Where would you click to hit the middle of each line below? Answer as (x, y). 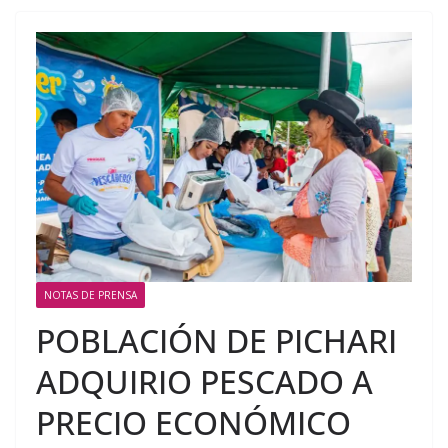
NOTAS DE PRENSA (90, 294)
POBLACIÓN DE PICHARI (216, 340)
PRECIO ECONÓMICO (193, 422)
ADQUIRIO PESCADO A (204, 381)
